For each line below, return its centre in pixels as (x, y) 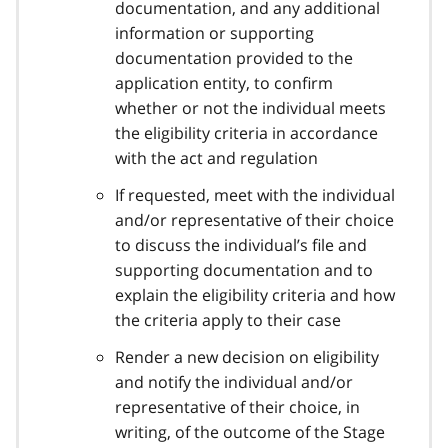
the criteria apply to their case (228, 319)
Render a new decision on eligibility (247, 356)
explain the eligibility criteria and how (255, 294)
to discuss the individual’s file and (241, 244)
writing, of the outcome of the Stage (250, 431)
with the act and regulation (216, 157)
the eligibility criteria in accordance (246, 132)
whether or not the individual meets (250, 107)
